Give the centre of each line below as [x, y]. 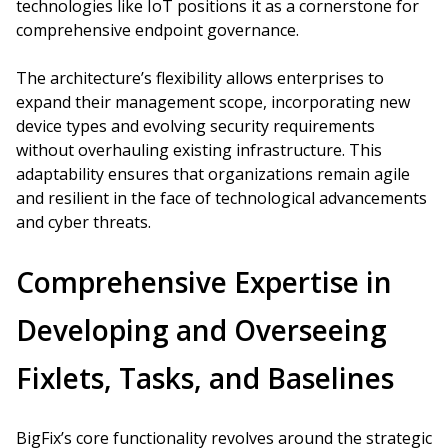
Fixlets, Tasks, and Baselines [205, 378]
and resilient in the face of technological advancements [221, 198]
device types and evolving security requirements [195, 126]
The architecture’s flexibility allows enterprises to [200, 78]
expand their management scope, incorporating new [213, 102]
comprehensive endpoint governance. [157, 30]
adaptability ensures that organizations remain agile [213, 174]
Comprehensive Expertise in [204, 282]
